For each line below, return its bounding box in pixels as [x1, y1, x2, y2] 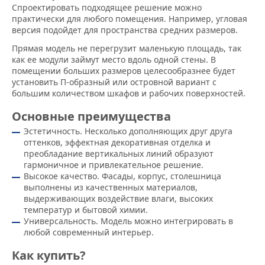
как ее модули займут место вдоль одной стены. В [12, 54, 216, 66]
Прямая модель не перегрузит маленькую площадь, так [12, 43, 241, 54]
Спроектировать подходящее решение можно [12, 2, 202, 14]
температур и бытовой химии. [24, 204, 148, 216]
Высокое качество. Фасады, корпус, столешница [24, 170, 221, 182]
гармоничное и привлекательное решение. [24, 159, 203, 171]
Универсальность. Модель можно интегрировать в [24, 215, 233, 227]
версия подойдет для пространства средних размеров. [12, 24, 238, 36]
